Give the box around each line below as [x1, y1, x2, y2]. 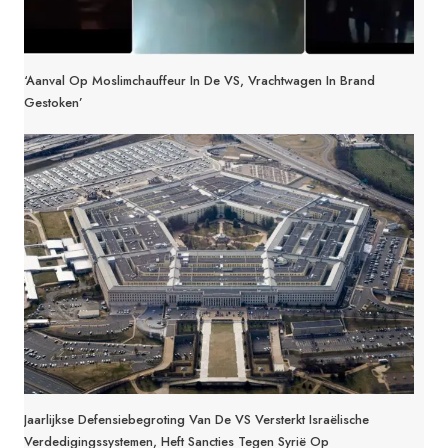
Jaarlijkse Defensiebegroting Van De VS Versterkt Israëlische [24, 409, 369, 429]
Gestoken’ [24, 92, 83, 112]
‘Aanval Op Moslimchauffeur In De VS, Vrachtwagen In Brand [24, 70, 375, 90]
